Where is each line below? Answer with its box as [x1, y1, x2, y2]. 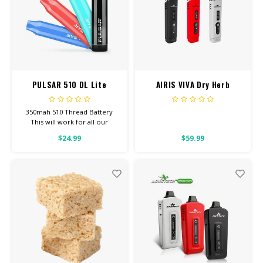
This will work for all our [31, 117, 108, 126]
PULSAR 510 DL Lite [32, 79, 107, 91]
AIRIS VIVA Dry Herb [156, 79, 230, 91]
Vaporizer [174, 90, 211, 102]
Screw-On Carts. [44, 127, 95, 136]
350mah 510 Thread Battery [26, 107, 113, 116]
